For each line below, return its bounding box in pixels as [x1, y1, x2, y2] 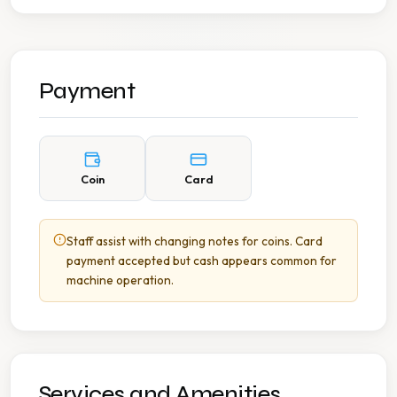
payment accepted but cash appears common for [66, 252, 337, 269]
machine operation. [66, 271, 174, 288]
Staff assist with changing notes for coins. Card [66, 232, 323, 249]
